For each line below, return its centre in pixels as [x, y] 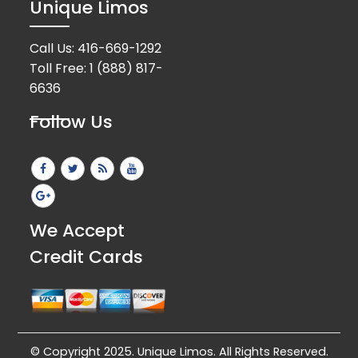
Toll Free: [60, 68]
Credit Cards [87, 257]
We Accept [78, 230]
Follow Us [72, 121]
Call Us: [54, 48]
